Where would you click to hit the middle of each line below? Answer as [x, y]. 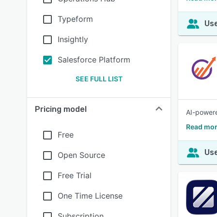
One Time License [90, 196]
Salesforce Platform [94, 60]
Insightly [73, 39]
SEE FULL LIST [99, 79]
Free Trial [75, 175]
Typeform [75, 19]
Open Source [81, 155]
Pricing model [61, 109]
